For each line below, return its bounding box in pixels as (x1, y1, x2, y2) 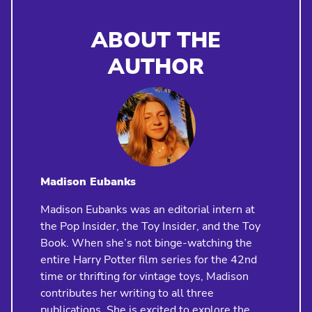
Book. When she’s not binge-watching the (40, 235, 252, 251)
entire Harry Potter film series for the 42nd (40, 252, 257, 268)
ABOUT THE (91, 26, 221, 56)
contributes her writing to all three (40, 286, 214, 302)
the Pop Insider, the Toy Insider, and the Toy (40, 219, 260, 235)
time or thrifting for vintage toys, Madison (40, 269, 249, 285)
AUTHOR (108, 52, 204, 82)
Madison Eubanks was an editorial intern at (40, 202, 255, 218)
